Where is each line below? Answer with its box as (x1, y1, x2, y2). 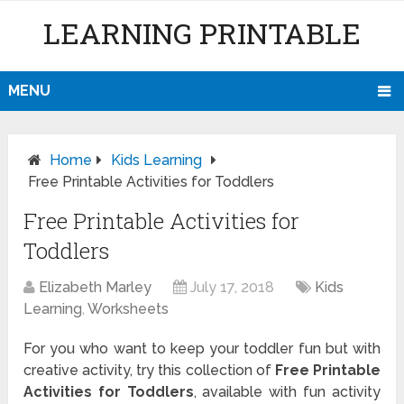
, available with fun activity (193, 383, 381, 401)
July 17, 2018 (190, 279, 275, 297)
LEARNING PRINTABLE (42, 14, 361, 52)
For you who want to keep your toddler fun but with (23, 340, 381, 358)
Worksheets (87, 300, 170, 318)
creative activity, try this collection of (23, 362, 275, 380)
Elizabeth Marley (39, 279, 152, 297)
